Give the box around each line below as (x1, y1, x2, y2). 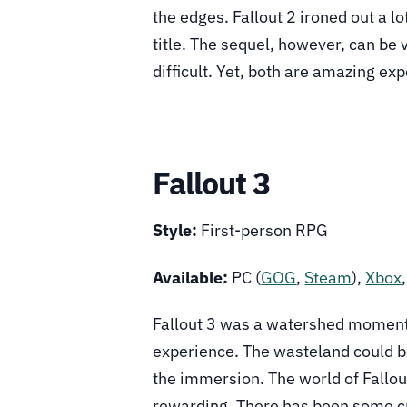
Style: (153, 220, 198, 241)
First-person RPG (197, 220, 329, 241)
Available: (153, 266, 229, 288)
